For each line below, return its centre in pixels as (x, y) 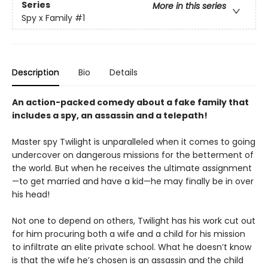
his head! (31, 195)
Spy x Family (47, 18)
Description (36, 73)
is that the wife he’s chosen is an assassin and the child (128, 261)
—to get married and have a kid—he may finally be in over (133, 182)
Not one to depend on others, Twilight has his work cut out (134, 221)
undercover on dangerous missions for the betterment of (133, 155)
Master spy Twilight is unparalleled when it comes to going (134, 142)
